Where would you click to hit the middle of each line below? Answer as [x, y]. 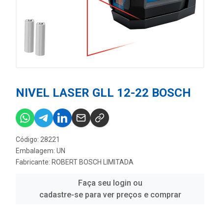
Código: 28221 [38, 139]
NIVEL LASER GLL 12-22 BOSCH [103, 93]
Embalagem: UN [41, 151]
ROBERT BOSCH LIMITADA [93, 162]
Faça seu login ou [110, 183]
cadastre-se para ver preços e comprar [110, 195]
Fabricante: [34, 162]
